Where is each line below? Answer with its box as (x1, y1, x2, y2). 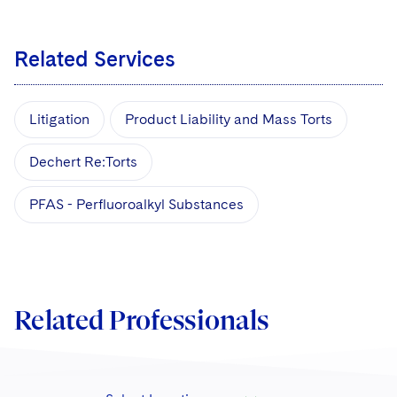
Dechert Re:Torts (29, 152, 137, 170)
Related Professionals (14, 304, 269, 336)
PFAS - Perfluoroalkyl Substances (29, 195, 244, 213)
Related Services (14, 45, 175, 72)
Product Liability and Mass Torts (125, 110, 332, 128)
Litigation (29, 110, 90, 128)
